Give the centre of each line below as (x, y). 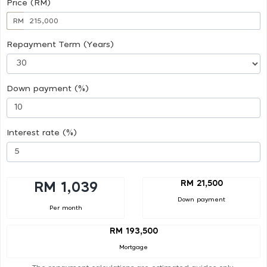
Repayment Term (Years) (60, 44)
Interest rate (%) (42, 133)
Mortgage (133, 248)
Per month (66, 208)
